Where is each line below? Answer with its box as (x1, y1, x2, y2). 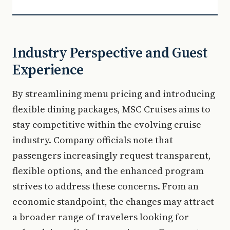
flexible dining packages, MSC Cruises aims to (12, 102, 210, 116)
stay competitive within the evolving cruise (12, 118, 201, 131)
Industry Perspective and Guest (12, 42, 207, 62)
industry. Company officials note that (12, 133, 173, 146)
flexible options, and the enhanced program (12, 164, 204, 177)
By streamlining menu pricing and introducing (12, 87, 215, 100)
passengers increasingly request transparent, (12, 148, 211, 162)
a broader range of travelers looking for (12, 210, 189, 223)
